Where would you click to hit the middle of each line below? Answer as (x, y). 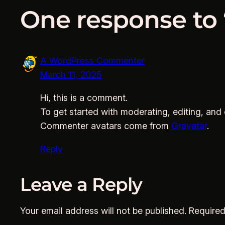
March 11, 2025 (71, 74)
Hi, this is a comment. (84, 97)
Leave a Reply (81, 184)
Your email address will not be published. (103, 210)
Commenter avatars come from (106, 126)
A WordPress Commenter (92, 60)
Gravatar (189, 126)
